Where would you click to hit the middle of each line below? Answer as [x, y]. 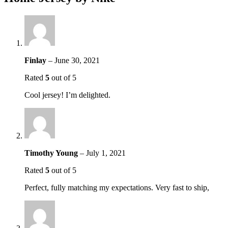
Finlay [36, 61]
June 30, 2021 [77, 61]
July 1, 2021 [106, 153]
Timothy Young [52, 153]
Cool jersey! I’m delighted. [67, 95]
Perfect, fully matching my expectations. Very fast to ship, [117, 188]
